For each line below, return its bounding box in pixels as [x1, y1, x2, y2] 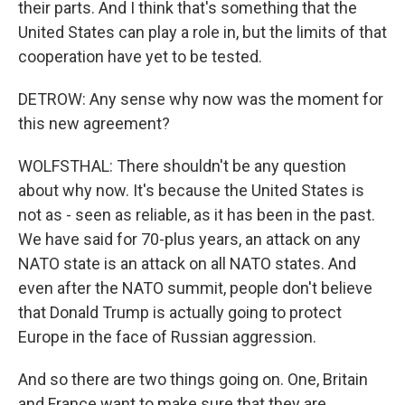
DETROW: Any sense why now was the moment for [18, 89, 383, 108]
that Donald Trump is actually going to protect [18, 303, 342, 322]
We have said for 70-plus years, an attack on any [18, 230, 361, 249]
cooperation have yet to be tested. [18, 47, 262, 66]
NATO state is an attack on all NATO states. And [18, 254, 356, 273]
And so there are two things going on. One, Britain [18, 370, 368, 389]
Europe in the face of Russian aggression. [18, 327, 316, 346]
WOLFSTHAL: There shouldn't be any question [18, 156, 346, 175]
